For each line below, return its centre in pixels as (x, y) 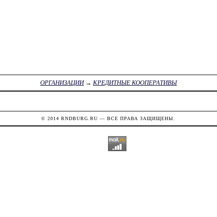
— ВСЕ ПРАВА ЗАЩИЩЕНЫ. (137, 118)
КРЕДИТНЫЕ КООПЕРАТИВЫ (135, 83)
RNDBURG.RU (80, 118)
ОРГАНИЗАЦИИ (62, 83)
